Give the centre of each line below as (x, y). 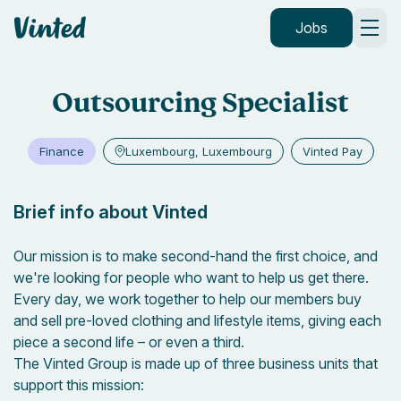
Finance (61, 151)
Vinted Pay (332, 151)
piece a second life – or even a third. (129, 342)
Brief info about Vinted (113, 212)
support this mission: (79, 385)
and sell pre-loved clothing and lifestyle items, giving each (197, 320)
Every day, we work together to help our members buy (188, 299)
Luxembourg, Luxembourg (198, 151)
